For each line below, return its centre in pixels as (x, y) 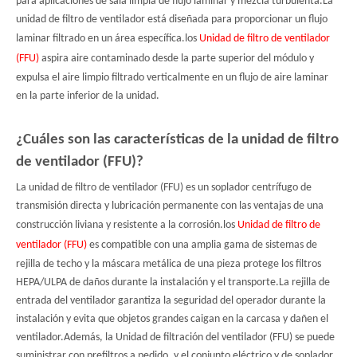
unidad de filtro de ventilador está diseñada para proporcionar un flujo (172, 20)
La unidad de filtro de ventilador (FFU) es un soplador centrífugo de (164, 188)
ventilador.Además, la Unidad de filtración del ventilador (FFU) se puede (175, 337)
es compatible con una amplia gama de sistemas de (202, 245)
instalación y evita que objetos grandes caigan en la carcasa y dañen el (172, 319)
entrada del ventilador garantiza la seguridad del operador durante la (171, 301)
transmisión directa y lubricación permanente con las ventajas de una (170, 206)
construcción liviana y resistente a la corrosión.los (127, 225)
